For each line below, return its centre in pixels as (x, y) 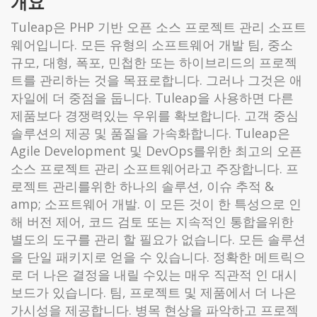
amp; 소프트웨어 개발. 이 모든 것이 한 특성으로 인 (156, 203)
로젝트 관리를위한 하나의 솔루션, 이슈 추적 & (142, 186)
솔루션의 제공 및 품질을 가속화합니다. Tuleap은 (150, 133)
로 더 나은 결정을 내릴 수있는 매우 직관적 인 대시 (154, 274)
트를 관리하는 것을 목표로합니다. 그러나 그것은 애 (156, 80)
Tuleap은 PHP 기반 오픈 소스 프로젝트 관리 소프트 (158, 27)
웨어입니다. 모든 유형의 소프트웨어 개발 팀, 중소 (152, 44)
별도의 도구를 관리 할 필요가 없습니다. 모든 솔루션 (158, 239)
